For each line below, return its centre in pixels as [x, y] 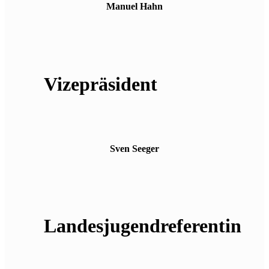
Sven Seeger [134, 148]
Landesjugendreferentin [142, 225]
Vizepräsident [100, 84]
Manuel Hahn [134, 7]
